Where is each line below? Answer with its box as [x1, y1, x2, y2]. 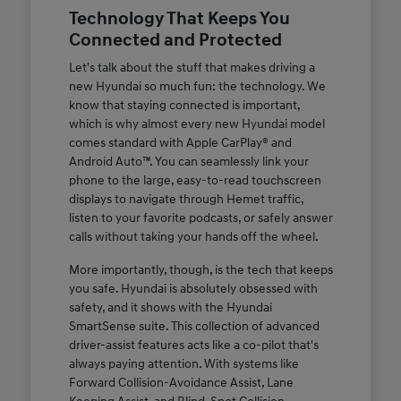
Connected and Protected [68, 30, 282, 52]
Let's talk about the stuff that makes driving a [68, 60, 315, 76]
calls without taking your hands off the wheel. [68, 229, 319, 245]
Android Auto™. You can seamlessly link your [68, 154, 309, 170]
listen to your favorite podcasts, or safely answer [68, 210, 333, 226]
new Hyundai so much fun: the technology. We [68, 79, 326, 95]
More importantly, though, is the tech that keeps [68, 262, 333, 278]
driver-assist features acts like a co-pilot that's [68, 337, 319, 354]
